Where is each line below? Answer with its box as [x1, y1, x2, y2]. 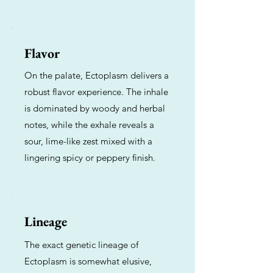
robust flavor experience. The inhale [24, 86, 168, 97]
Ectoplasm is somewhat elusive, [24, 255, 152, 267]
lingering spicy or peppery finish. [24, 152, 155, 163]
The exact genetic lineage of [24, 239, 138, 250]
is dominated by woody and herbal [24, 102, 165, 114]
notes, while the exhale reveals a [24, 119, 154, 130]
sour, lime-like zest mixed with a [24, 135, 152, 147]
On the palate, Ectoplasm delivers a [24, 69, 169, 81]
